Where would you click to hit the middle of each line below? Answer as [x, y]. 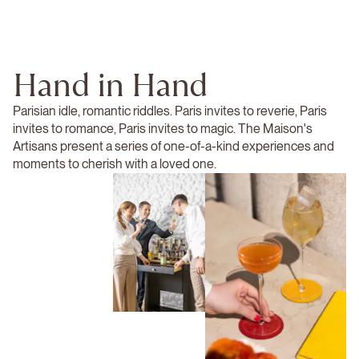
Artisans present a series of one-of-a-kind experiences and [173, 146]
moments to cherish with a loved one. [115, 164]
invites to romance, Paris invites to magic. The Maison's [163, 129]
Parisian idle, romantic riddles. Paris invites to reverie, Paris [170, 111]
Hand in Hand [111, 85]
